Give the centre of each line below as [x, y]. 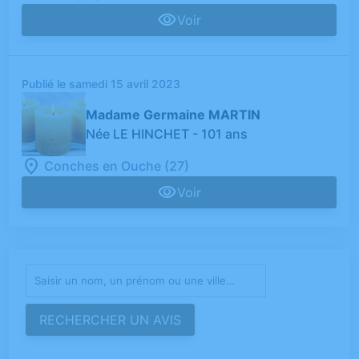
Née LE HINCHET [138, 134]
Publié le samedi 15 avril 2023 [101, 84]
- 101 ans [220, 134]
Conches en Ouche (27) [117, 166]
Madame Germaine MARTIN [173, 115]
